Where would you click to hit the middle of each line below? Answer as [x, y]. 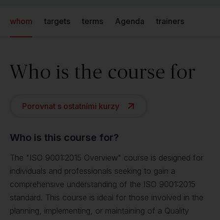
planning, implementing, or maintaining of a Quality [99, 211]
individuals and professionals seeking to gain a [93, 171]
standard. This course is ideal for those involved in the [107, 197]
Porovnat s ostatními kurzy [71, 106]
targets [57, 21]
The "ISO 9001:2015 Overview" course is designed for [107, 158]
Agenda [130, 21]
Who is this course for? [64, 137]
